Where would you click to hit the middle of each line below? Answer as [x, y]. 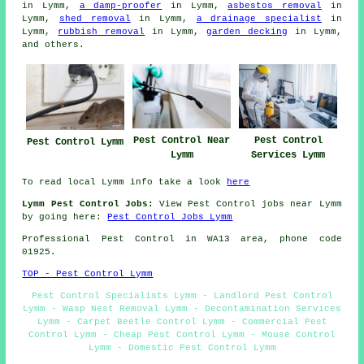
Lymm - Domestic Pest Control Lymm [182, 348]
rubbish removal [102, 31]
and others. [54, 44]
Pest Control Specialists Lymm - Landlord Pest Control [182, 296]
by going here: [65, 217]
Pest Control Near [182, 141]
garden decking [247, 31]
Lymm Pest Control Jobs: [88, 204]
